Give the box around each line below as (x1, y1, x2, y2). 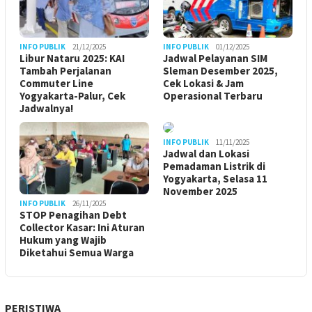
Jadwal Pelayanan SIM (163, 52, 267, 65)
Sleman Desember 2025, (163, 64, 278, 78)
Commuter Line (19, 77, 93, 91)
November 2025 (163, 185, 237, 198)
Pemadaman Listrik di (163, 159, 265, 173)
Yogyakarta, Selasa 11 (163, 172, 267, 186)
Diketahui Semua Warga (19, 246, 134, 260)
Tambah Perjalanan (19, 64, 111, 78)
